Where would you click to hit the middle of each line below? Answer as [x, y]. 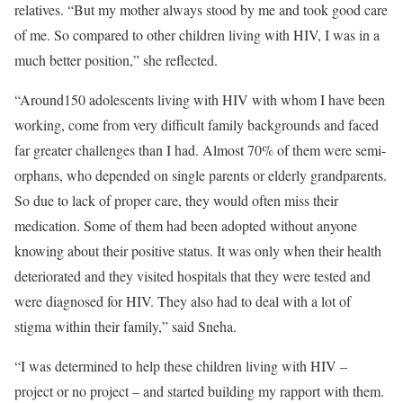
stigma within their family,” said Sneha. [125, 327]
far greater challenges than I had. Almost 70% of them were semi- [200, 150]
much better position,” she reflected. [116, 60]
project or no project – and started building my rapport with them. [199, 391]
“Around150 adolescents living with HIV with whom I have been [200, 100]
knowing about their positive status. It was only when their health [198, 251]
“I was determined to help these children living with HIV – [181, 366]
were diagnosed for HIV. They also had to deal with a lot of [183, 301]
